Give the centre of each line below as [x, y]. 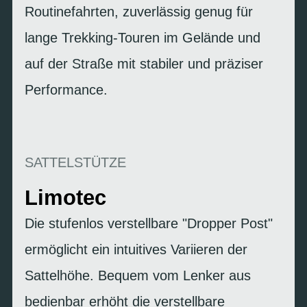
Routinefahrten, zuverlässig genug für [139, 11]
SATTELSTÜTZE [75, 162]
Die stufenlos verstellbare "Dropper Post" [149, 223]
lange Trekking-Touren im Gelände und [143, 37]
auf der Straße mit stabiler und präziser [144, 63]
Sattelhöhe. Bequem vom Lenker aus [138, 275]
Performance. [66, 89]
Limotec [65, 197]
